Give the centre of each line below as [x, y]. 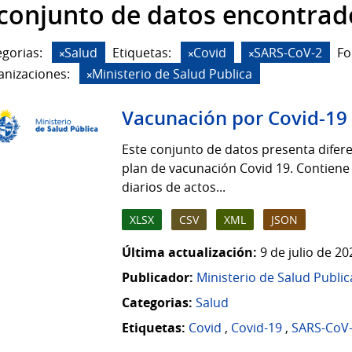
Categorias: [157, 303]
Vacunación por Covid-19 [235, 118]
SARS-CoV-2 [288, 52]
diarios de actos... [174, 187]
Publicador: [158, 278]
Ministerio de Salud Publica [172, 73]
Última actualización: [189, 253]
